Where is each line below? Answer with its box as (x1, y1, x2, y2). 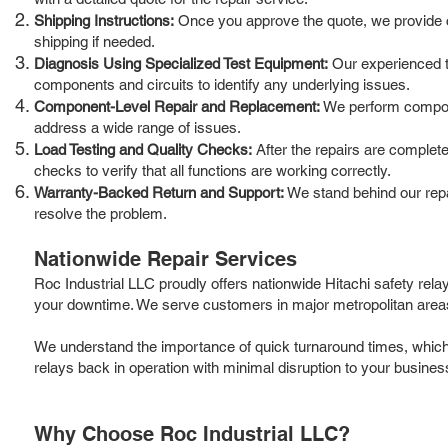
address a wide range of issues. (34, 118, 241, 136)
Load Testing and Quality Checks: (34, 140, 252, 158)
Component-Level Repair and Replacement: (34, 97, 320, 115)
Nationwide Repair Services (34, 246, 297, 271)
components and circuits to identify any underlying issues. (34, 75, 410, 93)
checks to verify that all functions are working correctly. (34, 161, 391, 179)
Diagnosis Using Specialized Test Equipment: (34, 54, 328, 72)
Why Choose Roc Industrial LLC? (34, 421, 350, 446)
